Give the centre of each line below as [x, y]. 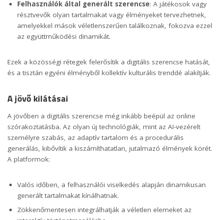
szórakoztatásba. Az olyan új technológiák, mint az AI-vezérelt [104, 126]
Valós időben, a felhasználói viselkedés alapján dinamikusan [111, 184]
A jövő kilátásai [38, 99]
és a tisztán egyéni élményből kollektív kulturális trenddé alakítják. [109, 73]
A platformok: [29, 159]
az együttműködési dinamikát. [64, 37]
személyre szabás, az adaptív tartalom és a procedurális [96, 137]
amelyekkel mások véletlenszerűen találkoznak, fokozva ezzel [115, 26]
